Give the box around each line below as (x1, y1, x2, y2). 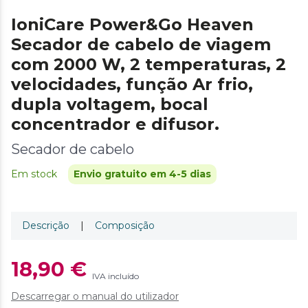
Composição (95, 219, 155, 232)
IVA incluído (92, 271, 139, 282)
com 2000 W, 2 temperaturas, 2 (11, 54, 286, 75)
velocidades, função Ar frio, (11, 74, 253, 95)
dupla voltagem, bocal (11, 94, 208, 115)
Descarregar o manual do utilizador (11, 290, 179, 303)
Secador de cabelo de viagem (11, 34, 271, 55)
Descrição (22, 219, 69, 232)
